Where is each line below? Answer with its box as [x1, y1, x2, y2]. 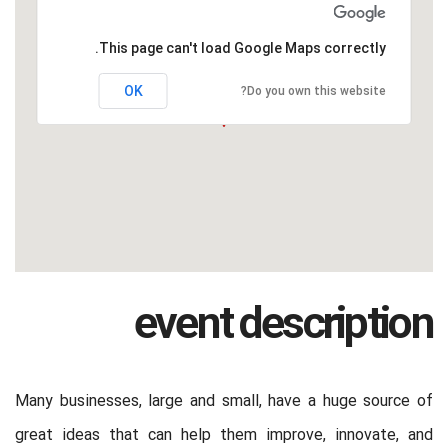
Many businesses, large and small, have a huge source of [15, 391, 433, 412]
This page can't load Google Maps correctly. [98, 39, 386, 56]
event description [133, 296, 433, 356]
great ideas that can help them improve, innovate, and [15, 425, 433, 446]
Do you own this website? [246, 83, 386, 98]
